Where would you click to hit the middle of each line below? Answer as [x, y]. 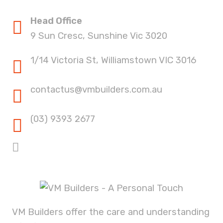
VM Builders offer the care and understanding [111, 212]
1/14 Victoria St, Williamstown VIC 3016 [113, 60]
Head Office [56, 21]
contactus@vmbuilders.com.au [96, 89]
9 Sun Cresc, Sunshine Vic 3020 [99, 36]
